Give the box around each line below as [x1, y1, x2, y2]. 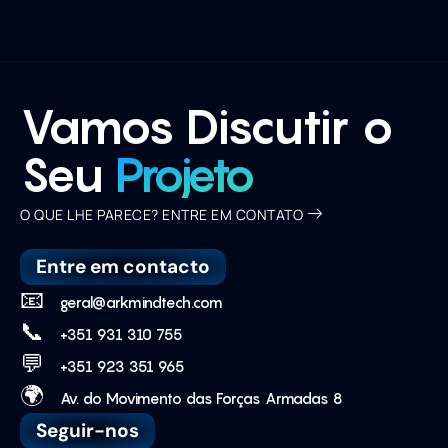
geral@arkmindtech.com [43, 292, 223, 311]
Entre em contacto [36, 253, 210, 279]
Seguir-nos [36, 417, 139, 443]
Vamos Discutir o [20, 97, 394, 155]
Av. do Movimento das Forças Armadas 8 [43, 388, 343, 407]
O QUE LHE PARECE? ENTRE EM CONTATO [20, 204, 303, 224]
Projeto [115, 145, 254, 203]
